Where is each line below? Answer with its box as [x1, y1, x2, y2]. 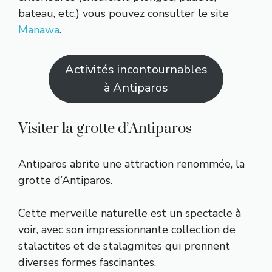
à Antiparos [104, 79, 168, 96]
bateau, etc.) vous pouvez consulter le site [18, 5, 229, 21]
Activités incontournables [64, 61, 208, 78]
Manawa [18, 22, 59, 37]
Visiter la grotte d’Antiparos [18, 119, 192, 138]
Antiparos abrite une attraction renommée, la [18, 156, 245, 171]
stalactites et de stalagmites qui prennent [18, 238, 230, 253]
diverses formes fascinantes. [18, 254, 156, 270]
